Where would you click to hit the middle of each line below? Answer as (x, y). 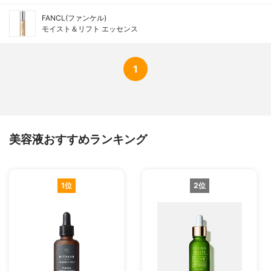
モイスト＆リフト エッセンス (90, 29)
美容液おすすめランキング (78, 139)
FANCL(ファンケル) (74, 18)
